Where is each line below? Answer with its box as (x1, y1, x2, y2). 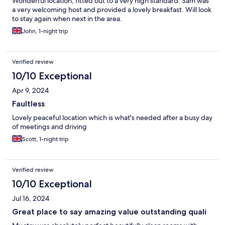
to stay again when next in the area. (12, 14, 122, 23)
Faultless (12, 98, 45, 108)
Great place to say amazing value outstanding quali (12, 206, 206, 216)
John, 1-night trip (22, 27, 68, 35)
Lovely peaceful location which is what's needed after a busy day (12, 113, 212, 122)
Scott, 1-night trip (22, 135, 69, 143)
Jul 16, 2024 (12, 193, 49, 203)
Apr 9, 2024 (12, 85, 49, 95)
